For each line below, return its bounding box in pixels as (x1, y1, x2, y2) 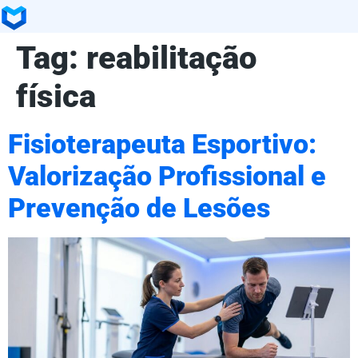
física (16, 77, 96, 115)
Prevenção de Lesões (8, 192, 270, 224)
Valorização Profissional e (8, 160, 326, 192)
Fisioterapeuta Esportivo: (8, 128, 316, 160)
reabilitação (86, 38, 257, 77)
